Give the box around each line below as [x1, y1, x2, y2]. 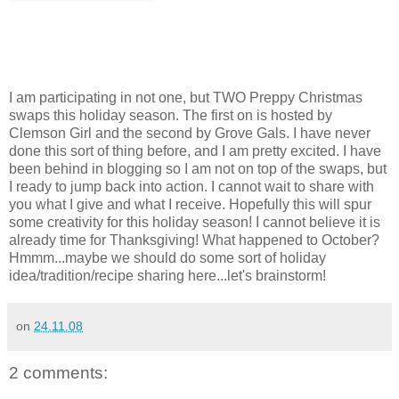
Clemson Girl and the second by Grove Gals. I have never [9, 125, 370, 141]
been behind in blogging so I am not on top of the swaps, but [9, 160, 387, 176]
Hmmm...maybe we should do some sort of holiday [9, 249, 326, 265]
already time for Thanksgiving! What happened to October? [9, 232, 379, 248]
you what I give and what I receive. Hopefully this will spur [9, 196, 371, 212]
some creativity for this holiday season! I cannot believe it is [9, 214, 380, 230]
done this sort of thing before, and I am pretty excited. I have [9, 142, 381, 159]
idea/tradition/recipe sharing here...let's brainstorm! [9, 267, 326, 283]
